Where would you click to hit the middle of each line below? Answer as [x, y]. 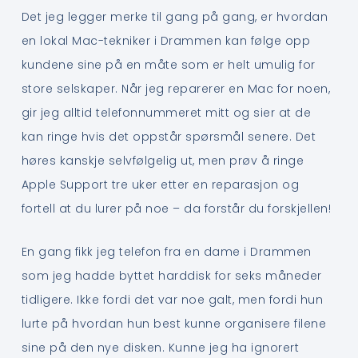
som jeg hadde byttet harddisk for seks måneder [171, 276]
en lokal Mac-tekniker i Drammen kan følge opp [166, 40]
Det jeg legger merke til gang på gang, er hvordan [175, 16]
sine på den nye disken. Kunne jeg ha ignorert [160, 348]
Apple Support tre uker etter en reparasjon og [160, 184]
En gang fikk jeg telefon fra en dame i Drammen [166, 252]
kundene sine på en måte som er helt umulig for [168, 64]
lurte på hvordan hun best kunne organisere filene [174, 324]
